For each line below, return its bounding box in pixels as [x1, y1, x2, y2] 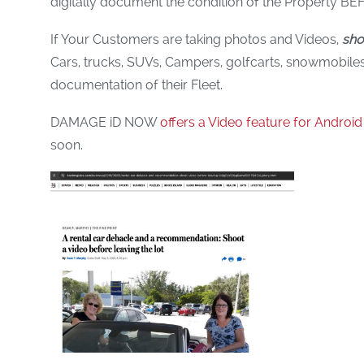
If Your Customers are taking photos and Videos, [50, 32, 342, 47]
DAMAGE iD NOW [50, 115, 160, 130]
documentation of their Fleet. [50, 77, 223, 93]
